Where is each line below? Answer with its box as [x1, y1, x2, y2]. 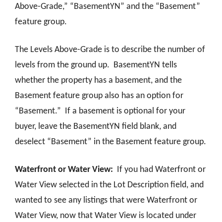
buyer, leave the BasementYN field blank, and [15, 122, 176, 132]
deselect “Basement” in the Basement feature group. [15, 137, 206, 147]
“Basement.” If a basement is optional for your [15, 107, 185, 116]
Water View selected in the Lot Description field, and [15, 180, 204, 190]
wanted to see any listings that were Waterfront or [15, 196, 197, 206]
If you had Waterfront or [117, 165, 206, 175]
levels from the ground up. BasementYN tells [15, 60, 177, 70]
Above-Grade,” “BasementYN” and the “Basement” [15, 2, 200, 12]
